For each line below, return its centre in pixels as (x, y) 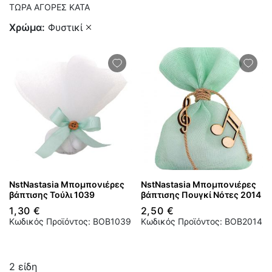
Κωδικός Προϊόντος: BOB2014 (201, 221)
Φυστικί (65, 28)
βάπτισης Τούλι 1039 (52, 194)
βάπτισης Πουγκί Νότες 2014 (201, 194)
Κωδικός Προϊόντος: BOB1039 (70, 221)
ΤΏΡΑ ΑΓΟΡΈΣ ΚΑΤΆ (49, 7)
